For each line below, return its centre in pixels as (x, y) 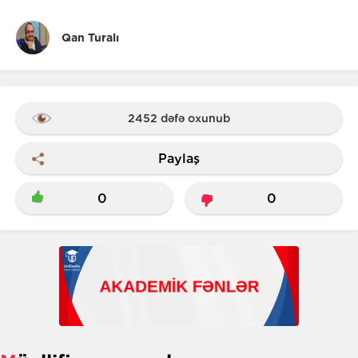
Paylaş (179, 158)
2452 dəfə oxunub (179, 118)
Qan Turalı (90, 38)
